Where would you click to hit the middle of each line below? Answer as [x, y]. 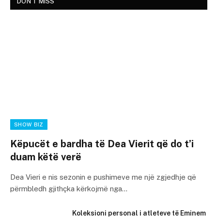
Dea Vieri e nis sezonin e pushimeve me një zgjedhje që [103, 177]
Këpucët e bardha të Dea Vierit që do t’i [102, 144]
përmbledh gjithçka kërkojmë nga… [69, 189]
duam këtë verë [46, 157]
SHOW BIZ [29, 125]
